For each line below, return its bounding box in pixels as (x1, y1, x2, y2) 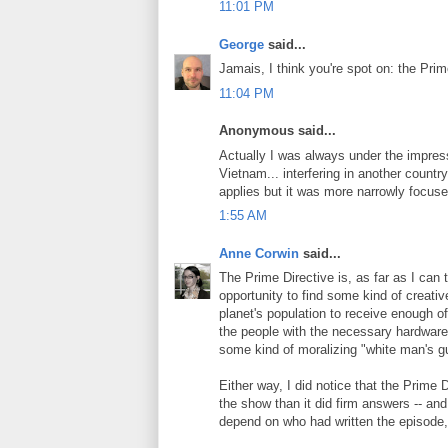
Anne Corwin (219, 245, 299, 261)
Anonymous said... (219, 123, 336, 138)
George (219, 36, 264, 52)
